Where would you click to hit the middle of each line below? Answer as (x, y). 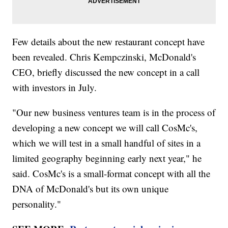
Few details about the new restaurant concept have (109, 42)
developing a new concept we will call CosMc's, (105, 128)
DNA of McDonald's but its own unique (91, 189)
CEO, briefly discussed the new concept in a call (106, 72)
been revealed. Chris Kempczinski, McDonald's (104, 57)
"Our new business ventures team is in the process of (114, 112)
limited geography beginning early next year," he (107, 158)
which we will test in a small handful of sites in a (107, 143)
